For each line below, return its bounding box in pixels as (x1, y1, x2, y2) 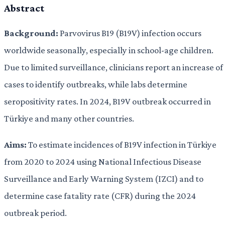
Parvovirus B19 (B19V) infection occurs (58, 27, 201, 38)
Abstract (4, 2, 44, 15)
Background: (4, 27, 58, 38)
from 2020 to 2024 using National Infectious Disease (4, 156, 201, 167)
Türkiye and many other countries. (4, 113, 134, 124)
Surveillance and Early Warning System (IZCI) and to (4, 173, 203, 184)
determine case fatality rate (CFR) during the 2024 (4, 190, 196, 201)
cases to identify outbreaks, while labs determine (4, 78, 187, 89)
